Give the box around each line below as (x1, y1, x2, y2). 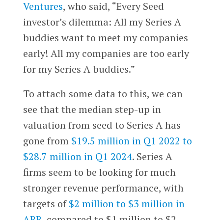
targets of (23, 196, 69, 210)
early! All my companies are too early (23, 46, 189, 60)
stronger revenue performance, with (23, 181, 184, 194)
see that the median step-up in (23, 102, 161, 116)
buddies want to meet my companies (23, 30, 188, 44)
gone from (23, 134, 71, 147)
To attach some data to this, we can (23, 86, 183, 100)
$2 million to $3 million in (68, 196, 185, 210)
